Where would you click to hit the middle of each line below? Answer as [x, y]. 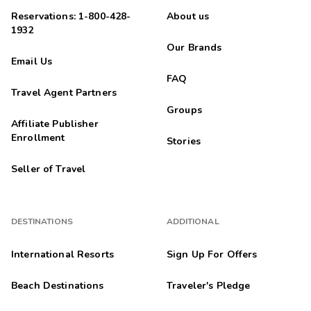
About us [188, 16]
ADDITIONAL [193, 221]
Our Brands [194, 47]
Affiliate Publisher [55, 124]
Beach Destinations [58, 285]
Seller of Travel [49, 169]
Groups [184, 110]
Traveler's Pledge [209, 285]
